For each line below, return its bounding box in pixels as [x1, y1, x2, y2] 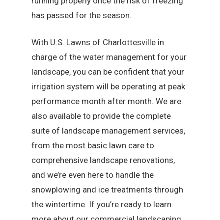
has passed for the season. [31, 10, 132, 20]
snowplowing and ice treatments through [31, 185, 184, 195]
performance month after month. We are [31, 96, 182, 107]
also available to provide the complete [31, 111, 171, 121]
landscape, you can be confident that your [31, 67, 185, 77]
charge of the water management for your [31, 52, 187, 62]
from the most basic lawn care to [31, 140, 155, 151]
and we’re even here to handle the [31, 170, 154, 180]
